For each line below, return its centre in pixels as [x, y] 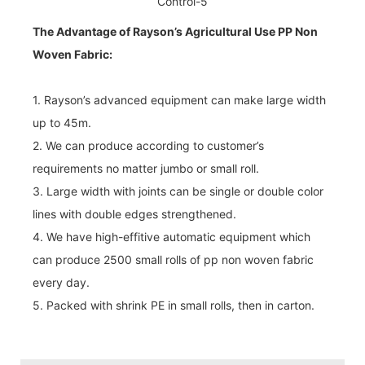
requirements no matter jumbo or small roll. [146, 168]
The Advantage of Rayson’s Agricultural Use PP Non [175, 31]
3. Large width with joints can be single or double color [178, 191]
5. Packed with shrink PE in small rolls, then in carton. [174, 305]
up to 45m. [62, 122]
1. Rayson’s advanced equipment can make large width [179, 99]
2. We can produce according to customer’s [148, 145]
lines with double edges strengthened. [134, 213]
